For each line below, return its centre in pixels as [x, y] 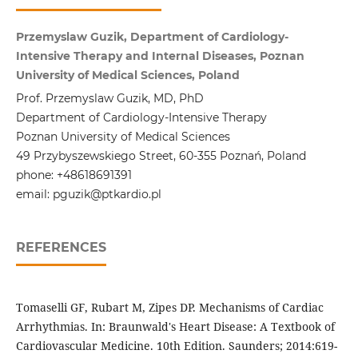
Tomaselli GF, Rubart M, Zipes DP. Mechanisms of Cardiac [169, 308]
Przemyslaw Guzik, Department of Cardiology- [152, 37]
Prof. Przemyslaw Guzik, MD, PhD [109, 99]
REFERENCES [61, 248]
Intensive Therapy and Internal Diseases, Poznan [160, 56]
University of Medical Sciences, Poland [127, 76]
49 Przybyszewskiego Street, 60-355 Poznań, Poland [161, 156]
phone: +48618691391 [74, 175]
